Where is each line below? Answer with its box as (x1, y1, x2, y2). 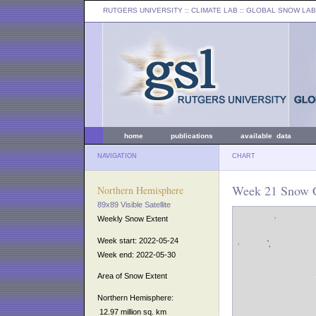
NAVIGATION (97, 152, 137, 159)
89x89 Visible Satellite (97, 200, 171, 209)
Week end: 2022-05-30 (97, 250, 176, 259)
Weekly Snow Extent (97, 214, 168, 223)
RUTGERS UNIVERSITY (103, 6, 183, 14)
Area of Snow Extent (97, 272, 167, 281)
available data (241, 132, 291, 140)
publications (171, 132, 213, 140)
